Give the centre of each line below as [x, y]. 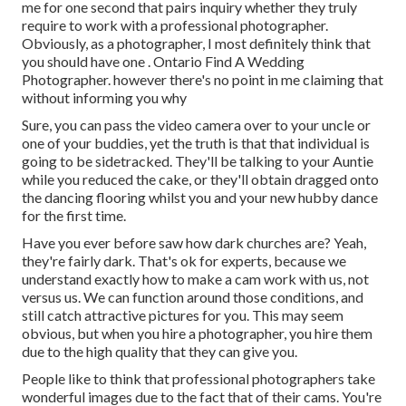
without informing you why [104, 98]
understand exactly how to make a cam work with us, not [195, 279]
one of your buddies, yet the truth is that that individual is [196, 143]
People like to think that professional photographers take [198, 379]
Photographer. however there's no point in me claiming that [203, 80]
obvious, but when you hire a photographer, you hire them [197, 333]
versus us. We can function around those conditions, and [193, 297]
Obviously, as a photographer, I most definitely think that [196, 43]
